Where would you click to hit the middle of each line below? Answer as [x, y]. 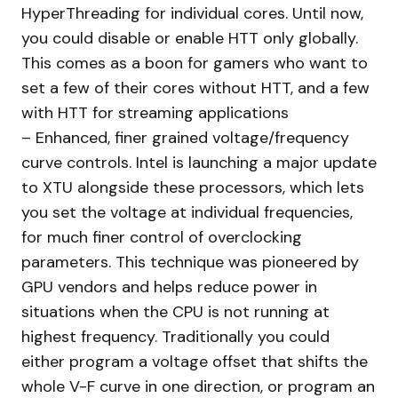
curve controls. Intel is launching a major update [199, 162]
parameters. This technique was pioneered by [190, 262]
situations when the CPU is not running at [175, 311]
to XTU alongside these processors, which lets [193, 187]
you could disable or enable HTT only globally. [190, 38]
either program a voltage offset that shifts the [195, 361]
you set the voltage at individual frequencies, [187, 212]
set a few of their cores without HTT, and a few [195, 88]
